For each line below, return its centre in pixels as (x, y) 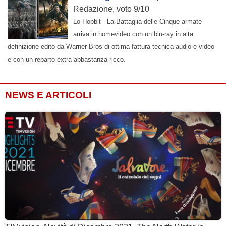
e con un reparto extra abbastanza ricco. (67, 60)
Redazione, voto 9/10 (111, 9)
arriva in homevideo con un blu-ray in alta (133, 34)
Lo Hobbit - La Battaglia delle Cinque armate (137, 22)
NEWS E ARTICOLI (48, 95)
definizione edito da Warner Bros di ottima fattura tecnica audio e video (111, 47)
